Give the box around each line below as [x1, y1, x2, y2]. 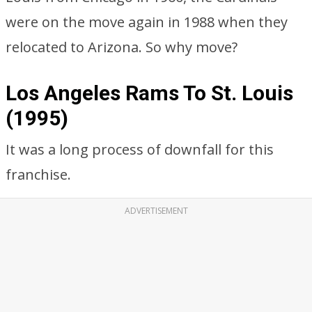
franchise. [6, 165, 71, 184]
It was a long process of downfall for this [6, 140, 274, 159]
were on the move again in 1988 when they [6, 13, 288, 31]
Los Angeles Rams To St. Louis [6, 81, 293, 105]
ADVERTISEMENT [124, 205, 188, 217]
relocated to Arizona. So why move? [6, 38, 237, 56]
